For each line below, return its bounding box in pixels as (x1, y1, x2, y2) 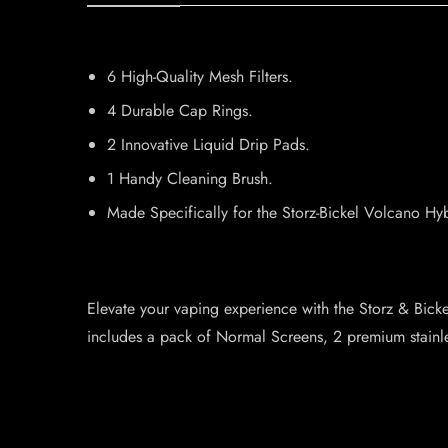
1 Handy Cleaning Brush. (107, 167, 273, 190)
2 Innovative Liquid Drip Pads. (107, 133, 310, 156)
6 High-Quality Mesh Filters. (107, 65, 293, 88)
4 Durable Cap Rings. (107, 99, 253, 122)
